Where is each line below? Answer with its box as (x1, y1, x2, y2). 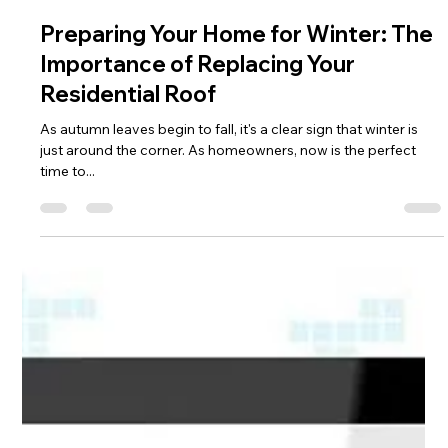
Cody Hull (82, 100, 139, 116)
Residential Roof (40, 211, 217, 240)
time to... (40, 293, 96, 312)
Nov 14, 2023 (82, 117, 156, 133)
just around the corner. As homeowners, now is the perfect (40, 272, 417, 291)
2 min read (173, 117, 234, 133)
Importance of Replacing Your (40, 181, 356, 210)
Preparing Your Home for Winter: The (40, 151, 434, 180)
